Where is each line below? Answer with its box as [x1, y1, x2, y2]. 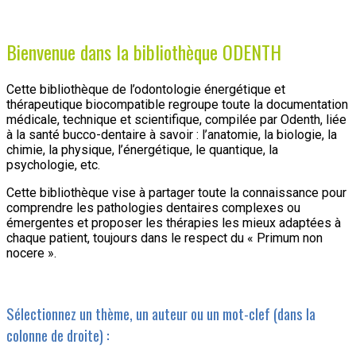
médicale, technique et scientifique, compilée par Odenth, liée [6, 111, 346, 127]
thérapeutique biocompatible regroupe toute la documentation [6, 96, 348, 112]
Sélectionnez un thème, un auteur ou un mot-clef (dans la [6, 303, 315, 325]
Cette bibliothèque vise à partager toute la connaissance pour [6, 184, 346, 200]
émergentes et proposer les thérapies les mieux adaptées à [6, 215, 341, 230]
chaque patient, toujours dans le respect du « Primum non [6, 230, 323, 246]
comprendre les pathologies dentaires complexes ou [6, 199, 300, 215]
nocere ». [6, 245, 56, 261]
